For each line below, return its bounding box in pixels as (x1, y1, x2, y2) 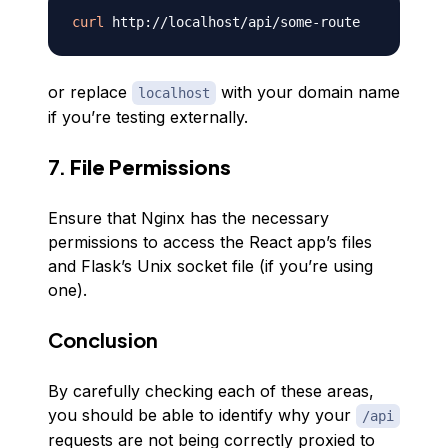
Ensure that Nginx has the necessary (48, 208, 329, 228)
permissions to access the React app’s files (48, 232, 372, 252)
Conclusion (48, 327, 158, 352)
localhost (138, 85, 210, 101)
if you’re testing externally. (48, 107, 248, 127)
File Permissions (70, 154, 231, 179)
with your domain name (216, 82, 400, 102)
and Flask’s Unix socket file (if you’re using (48, 256, 373, 276)
